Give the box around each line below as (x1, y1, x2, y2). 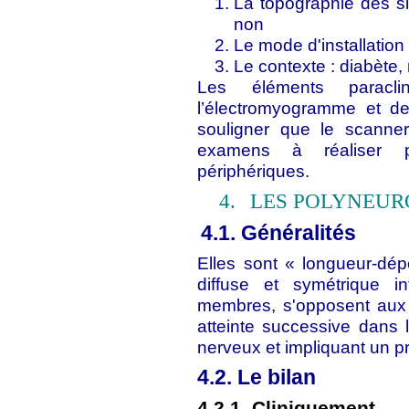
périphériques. (197, 161, 310, 181)
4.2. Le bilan (197, 365, 317, 389)
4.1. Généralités (201, 221, 357, 245)
